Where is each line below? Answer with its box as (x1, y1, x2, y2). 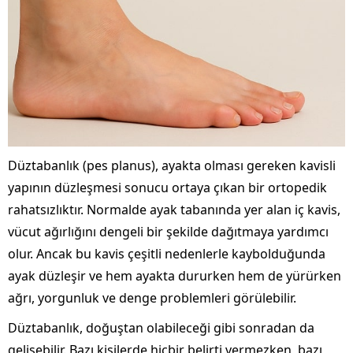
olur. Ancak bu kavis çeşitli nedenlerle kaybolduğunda (8, 244, 325, 262)
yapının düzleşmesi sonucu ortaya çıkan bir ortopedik (8, 178, 327, 196)
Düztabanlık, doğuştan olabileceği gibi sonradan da (8, 318, 314, 336)
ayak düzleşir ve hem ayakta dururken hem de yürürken (8, 266, 341, 284)
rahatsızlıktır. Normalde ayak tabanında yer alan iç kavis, (8, 200, 340, 218)
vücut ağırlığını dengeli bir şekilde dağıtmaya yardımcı (8, 222, 329, 240)
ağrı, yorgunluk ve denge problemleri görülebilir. (8, 288, 296, 307)
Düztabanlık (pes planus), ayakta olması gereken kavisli (8, 156, 336, 174)
